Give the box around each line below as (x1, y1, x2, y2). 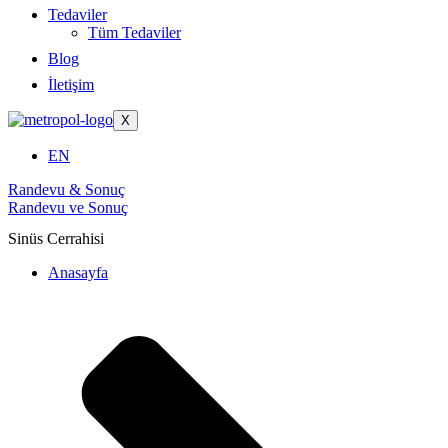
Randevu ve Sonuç (8, 199, 128, 216)
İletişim (48, 76, 94, 93)
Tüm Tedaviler (88, 24, 181, 41)
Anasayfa (48, 264, 108, 282)
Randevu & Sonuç (8, 181, 125, 198)
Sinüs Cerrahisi (8, 230, 104, 248)
